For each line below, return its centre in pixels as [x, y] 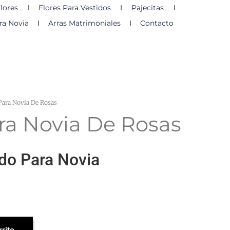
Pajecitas [148, 8]
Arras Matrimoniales [84, 23]
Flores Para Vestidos [74, 8]
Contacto [157, 23]
